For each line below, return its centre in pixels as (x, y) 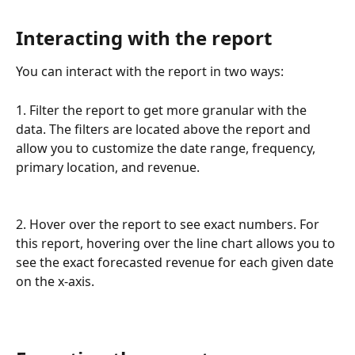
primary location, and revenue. (108, 167)
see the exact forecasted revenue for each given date (176, 263)
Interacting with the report (144, 37)
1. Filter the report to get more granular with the (163, 110)
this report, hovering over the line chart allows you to (177, 244)
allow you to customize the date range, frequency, (167, 148)
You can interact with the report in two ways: (150, 71)
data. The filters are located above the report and (165, 129)
